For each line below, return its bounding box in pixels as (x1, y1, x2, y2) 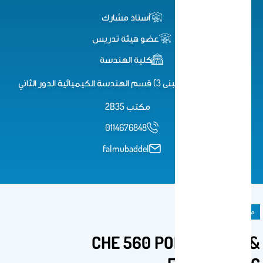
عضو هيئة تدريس (92, 32, 159, 44)
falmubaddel (102, 143, 149, 154)
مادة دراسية (220, 207, 254, 216)
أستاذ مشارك (101, 11, 150, 23)
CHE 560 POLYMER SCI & (92, 231, 260, 253)
